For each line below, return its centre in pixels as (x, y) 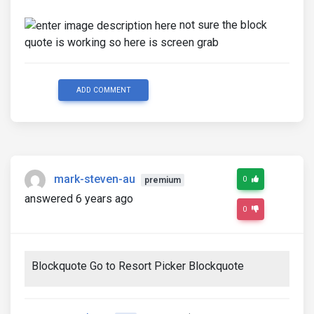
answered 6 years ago (79, 198)
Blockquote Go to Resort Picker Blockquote (138, 266)
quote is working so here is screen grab (122, 42)
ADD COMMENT (103, 90)
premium (162, 180)
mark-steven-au (95, 179)
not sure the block (222, 25)
